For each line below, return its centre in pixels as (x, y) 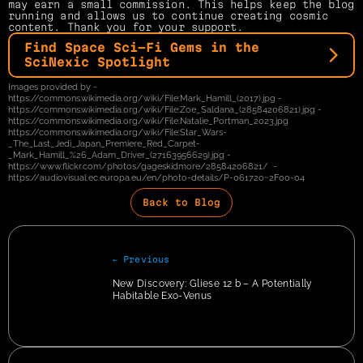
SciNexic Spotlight (97, 62)
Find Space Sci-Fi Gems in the (142, 48)
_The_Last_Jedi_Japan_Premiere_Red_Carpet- (104, 144)
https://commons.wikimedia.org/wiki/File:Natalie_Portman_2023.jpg (149, 122)
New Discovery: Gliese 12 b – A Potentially (212, 284)
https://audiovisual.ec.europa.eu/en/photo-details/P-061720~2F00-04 (156, 178)
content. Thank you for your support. (126, 27)
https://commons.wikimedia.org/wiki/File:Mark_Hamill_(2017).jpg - (145, 99)
